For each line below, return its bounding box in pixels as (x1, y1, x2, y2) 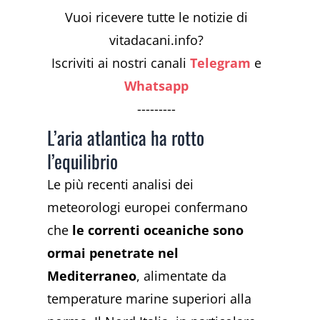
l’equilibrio (47, 147, 119, 176)
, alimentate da (136, 267, 227, 285)
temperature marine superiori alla (47, 290, 252, 308)
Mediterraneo (47, 267, 137, 285)
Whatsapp (124, 77, 189, 95)
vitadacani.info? (109, 31, 204, 49)
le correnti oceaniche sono (72, 221, 244, 239)
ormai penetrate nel (47, 244, 179, 262)
